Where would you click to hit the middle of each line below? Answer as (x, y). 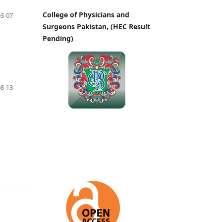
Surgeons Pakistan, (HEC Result (96, 26)
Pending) (58, 38)
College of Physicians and (86, 14)
